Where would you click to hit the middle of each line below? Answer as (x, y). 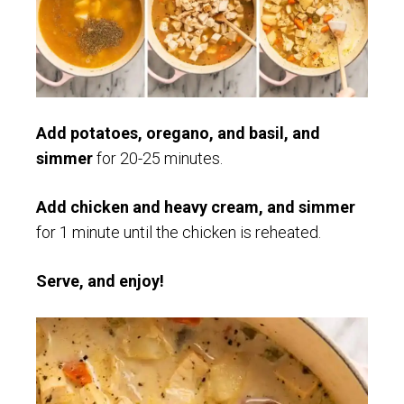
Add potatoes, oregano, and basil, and (178, 133)
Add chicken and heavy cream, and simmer (196, 207)
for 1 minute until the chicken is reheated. (179, 232)
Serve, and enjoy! (100, 280)
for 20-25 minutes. (158, 158)
